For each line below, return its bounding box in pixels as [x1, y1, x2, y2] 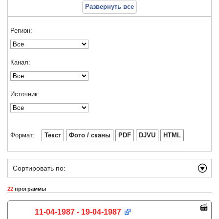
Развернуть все [85, 3, 134, 10]
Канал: [10, 59, 30, 66]
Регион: [10, 27, 32, 34]
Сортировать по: [13, 164, 66, 172]
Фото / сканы [69, 131, 110, 139]
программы [13, 186, 46, 192]
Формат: [10, 131, 35, 139]
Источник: [10, 90, 40, 98]
